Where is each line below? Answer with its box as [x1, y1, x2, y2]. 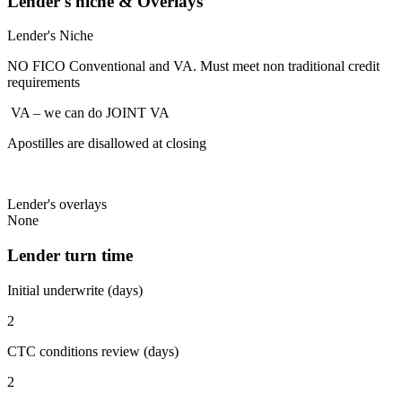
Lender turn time [7, 246, 133, 266]
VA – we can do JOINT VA [7, 105, 170, 121]
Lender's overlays [7, 197, 107, 213]
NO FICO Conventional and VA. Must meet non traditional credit [7, 58, 380, 74]
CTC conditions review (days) [7, 343, 179, 359]
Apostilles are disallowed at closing [7, 135, 206, 152]
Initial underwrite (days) [7, 282, 143, 298]
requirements [7, 74, 80, 91]
